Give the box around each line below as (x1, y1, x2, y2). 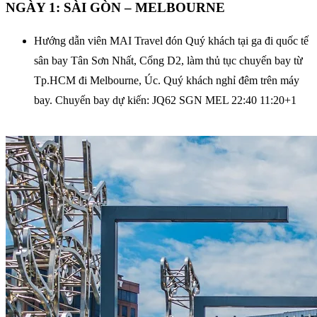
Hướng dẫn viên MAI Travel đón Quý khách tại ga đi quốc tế (34, 34, 309, 47)
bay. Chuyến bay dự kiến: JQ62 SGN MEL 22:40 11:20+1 (34, 93, 296, 106)
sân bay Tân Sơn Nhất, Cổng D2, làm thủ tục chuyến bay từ (34, 54, 303, 67)
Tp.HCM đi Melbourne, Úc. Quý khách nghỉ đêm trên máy (34, 74, 299, 86)
